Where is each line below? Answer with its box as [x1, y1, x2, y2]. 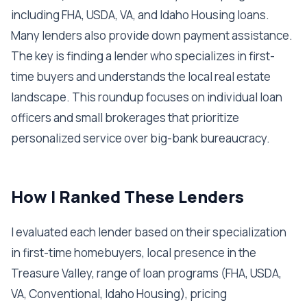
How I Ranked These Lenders [11, 185, 244, 208]
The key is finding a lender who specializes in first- [11, 48, 275, 64]
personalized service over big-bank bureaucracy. [11, 130, 270, 146]
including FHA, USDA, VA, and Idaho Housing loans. [11, 7, 269, 23]
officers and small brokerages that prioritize [11, 110, 239, 125]
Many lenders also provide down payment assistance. [11, 27, 293, 43]
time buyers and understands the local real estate [11, 69, 271, 84]
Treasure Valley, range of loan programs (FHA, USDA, [11, 265, 282, 281]
